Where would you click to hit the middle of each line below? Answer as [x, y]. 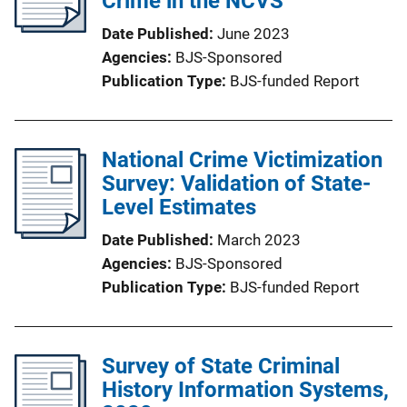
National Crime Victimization [242, 159]
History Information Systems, [245, 389]
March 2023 [259, 239]
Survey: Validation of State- [236, 183]
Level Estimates [179, 207]
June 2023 [253, 33]
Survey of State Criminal [221, 366]
